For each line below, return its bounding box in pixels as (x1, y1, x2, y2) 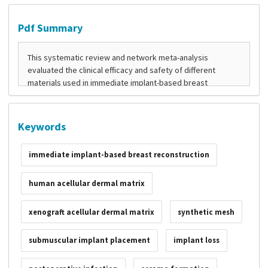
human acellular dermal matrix (28, 178, 145, 188)
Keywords (18, 120, 66, 133)
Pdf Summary (18, 21, 83, 35)
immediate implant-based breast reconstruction (28, 150, 209, 160)
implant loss (173, 235, 220, 246)
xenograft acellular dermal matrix (28, 206, 154, 217)
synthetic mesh (177, 206, 234, 217)
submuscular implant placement (28, 235, 150, 246)
